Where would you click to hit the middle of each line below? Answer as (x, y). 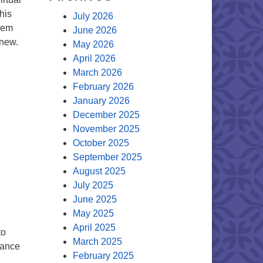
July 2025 (93, 185)
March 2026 (97, 73)
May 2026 (93, 44)
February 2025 (103, 256)
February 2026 (103, 87)
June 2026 (95, 30)
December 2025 (106, 115)
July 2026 (93, 16)
